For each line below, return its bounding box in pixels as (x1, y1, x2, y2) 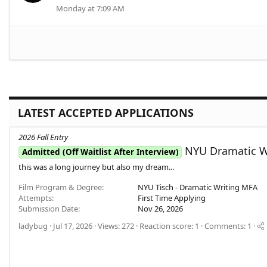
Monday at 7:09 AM (56, 3, 125, 14)
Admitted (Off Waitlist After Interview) (21, 147, 179, 158)
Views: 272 (98, 221, 134, 232)
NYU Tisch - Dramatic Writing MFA (138, 182, 257, 193)
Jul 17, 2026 (53, 221, 92, 232)
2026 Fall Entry (18, 132, 68, 143)
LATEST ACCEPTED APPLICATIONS (18, 105, 194, 120)
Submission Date (18, 203, 78, 215)
